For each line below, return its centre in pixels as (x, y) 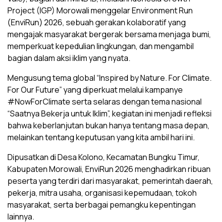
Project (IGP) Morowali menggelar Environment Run (100, 11)
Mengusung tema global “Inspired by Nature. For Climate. (110, 78)
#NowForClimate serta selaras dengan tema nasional (105, 102)
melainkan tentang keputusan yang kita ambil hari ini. (101, 138)
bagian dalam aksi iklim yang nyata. (69, 58)
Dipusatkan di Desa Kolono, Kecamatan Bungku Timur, (104, 157)
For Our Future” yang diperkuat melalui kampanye (95, 90)
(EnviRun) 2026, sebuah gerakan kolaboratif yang (97, 23)
